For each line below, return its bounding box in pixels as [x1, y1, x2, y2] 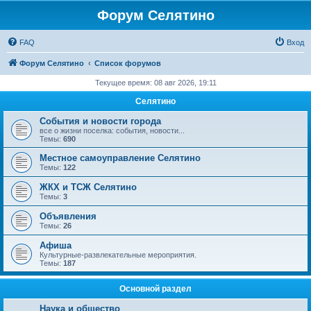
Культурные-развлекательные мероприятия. [40, 251, 196, 259]
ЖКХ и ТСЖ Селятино [40, 182, 137, 192]
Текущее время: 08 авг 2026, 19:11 [94, 78, 217, 87]
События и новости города [40, 116, 161, 126]
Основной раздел [119, 284, 192, 294]
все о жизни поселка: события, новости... [40, 126, 185, 135]
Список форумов [94, 59, 161, 67]
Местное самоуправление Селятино [40, 153, 201, 163]
